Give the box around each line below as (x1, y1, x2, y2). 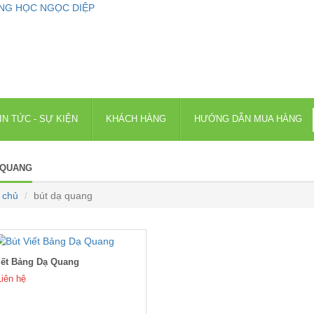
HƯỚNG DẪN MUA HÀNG (194, 114, 302, 124)
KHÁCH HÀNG (106, 114, 166, 124)
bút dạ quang (33, 190, 93, 201)
